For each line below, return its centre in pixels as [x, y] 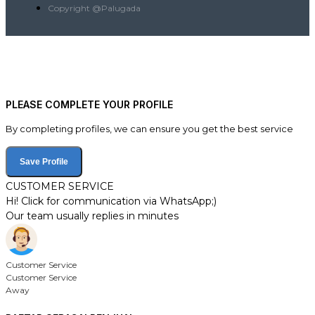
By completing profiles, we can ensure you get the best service [149, 129]
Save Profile [44, 162]
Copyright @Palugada [94, 8]
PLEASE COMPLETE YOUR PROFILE [89, 105]
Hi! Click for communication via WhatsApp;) [111, 201]
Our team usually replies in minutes [92, 216]
